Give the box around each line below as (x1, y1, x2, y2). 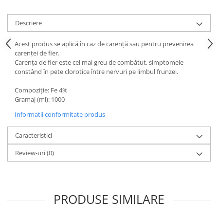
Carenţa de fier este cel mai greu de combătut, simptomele (15, 57, 183, 67)
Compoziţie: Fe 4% (15, 85, 68, 94)
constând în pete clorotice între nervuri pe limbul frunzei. (15, 67, 178, 76)
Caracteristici (15, 130, 52, 140)
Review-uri (15, 148, 47, 157)
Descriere (15, 18, 42, 27)
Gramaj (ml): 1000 (15, 94, 65, 104)
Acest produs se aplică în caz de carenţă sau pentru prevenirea (15, 39, 194, 48)
